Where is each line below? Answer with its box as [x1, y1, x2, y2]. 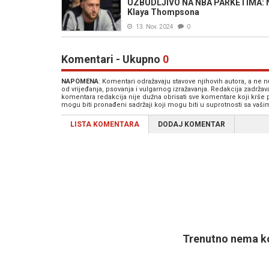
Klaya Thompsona [127, 7, 199, 17]
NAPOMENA [61, 77, 98, 85]
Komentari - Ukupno [61, 53, 163, 65]
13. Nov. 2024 [136, 23, 174, 30]
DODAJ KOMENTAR [158, 120, 225, 128]
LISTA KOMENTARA [70, 120, 139, 128]
